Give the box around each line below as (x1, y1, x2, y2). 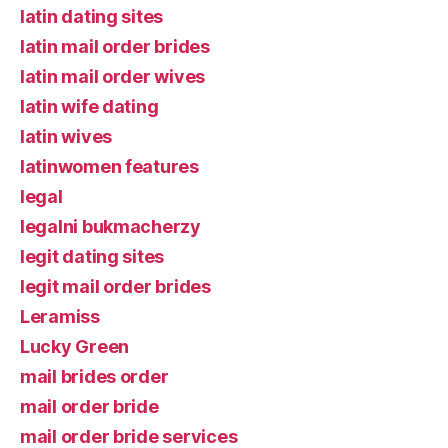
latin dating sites (20, 5, 164, 27)
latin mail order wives (20, 65, 206, 87)
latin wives (20, 125, 113, 147)
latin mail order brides (20, 35, 210, 57)
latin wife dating (20, 95, 159, 117)
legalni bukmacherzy (20, 215, 201, 237)
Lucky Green (20, 335, 130, 357)
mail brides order (20, 365, 169, 387)
